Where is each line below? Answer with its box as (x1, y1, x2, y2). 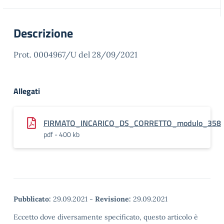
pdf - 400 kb (43, 129, 79, 139)
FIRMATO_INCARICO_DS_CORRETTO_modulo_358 (43, 117, 221, 129)
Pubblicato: (13, 194, 51, 203)
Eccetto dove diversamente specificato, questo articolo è (13, 212, 198, 221)
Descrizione (13, 24, 73, 42)
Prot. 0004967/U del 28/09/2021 (13, 49, 137, 59)
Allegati (13, 85, 40, 97)
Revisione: (95, 194, 131, 203)
